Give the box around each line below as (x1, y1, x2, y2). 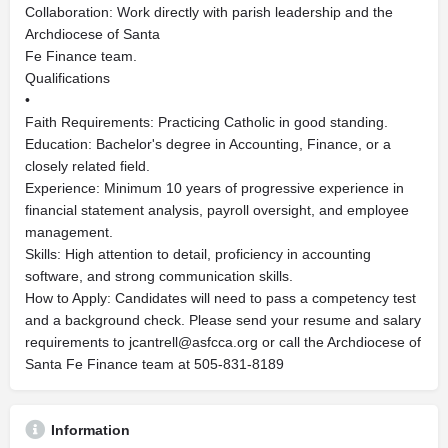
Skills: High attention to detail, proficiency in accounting (25, 246, 371, 262)
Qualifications (25, 70, 110, 86)
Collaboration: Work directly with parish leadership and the (25, 4, 393, 20)
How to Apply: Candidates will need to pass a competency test (25, 290, 416, 306)
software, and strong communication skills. (25, 268, 293, 284)
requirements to (25, 334, 129, 350)
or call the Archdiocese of (258, 334, 421, 350)
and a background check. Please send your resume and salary (25, 312, 421, 328)
